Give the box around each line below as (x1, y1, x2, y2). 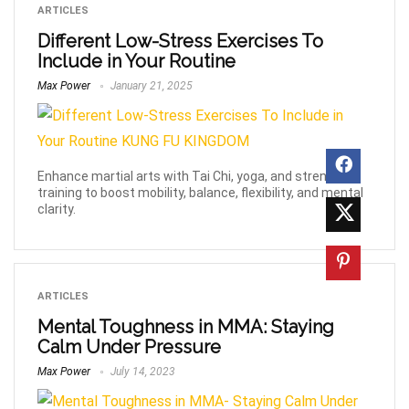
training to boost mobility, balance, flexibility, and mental (37, 184, 363, 200)
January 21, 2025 (108, 79, 193, 92)
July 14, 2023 (108, 364, 175, 378)
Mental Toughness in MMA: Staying (37, 315, 334, 338)
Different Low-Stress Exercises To (37, 30, 323, 52)
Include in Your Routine (37, 50, 236, 72)
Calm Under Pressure (37, 335, 221, 358)
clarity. (37, 201, 76, 216)
